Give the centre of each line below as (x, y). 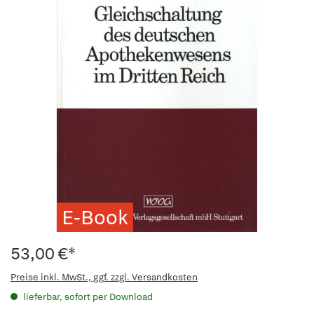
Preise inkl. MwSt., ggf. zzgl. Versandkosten (104, 277)
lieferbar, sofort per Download (87, 297)
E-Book (95, 217)
